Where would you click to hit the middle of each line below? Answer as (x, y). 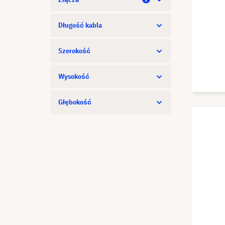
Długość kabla (80, 25)
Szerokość (74, 51)
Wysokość (74, 76)
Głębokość (75, 102)
